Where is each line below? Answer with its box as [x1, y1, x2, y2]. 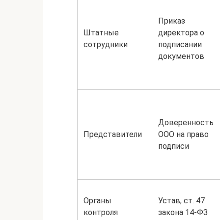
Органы [83, 196, 111, 205]
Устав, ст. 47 [158, 196, 205, 205]
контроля [83, 208, 118, 217]
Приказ [158, 16, 185, 26]
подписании [158, 40, 202, 49]
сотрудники [83, 40, 128, 49]
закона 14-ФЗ [158, 208, 208, 217]
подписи [158, 141, 189, 151]
